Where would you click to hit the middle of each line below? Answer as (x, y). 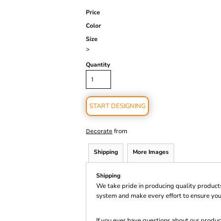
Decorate (99, 131)
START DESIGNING (117, 106)
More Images (151, 152)
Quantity (98, 65)
